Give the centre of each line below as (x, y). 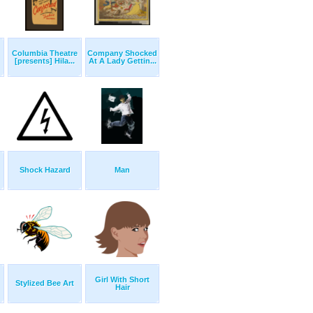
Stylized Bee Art (45, 283)
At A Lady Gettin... (122, 61)
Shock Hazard (45, 170)
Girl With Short (122, 280)
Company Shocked (122, 53)
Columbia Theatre (45, 53)
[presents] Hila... (45, 61)
